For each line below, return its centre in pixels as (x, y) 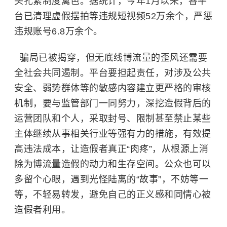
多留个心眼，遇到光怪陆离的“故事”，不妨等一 (111, 179)
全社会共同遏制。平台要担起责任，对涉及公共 (113, 73)
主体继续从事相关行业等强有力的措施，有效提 (113, 134)
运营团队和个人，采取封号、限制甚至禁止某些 (113, 119)
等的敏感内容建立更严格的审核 (145, 88)
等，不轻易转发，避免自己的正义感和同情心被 (113, 195)
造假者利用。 (42, 210)
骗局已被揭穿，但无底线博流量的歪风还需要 (111, 58)
